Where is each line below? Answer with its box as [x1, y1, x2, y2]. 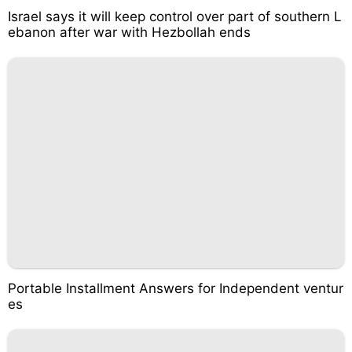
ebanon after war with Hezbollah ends [8, 24, 251, 40]
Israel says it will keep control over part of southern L [8, 9, 342, 24]
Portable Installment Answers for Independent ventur [8, 280, 343, 296]
